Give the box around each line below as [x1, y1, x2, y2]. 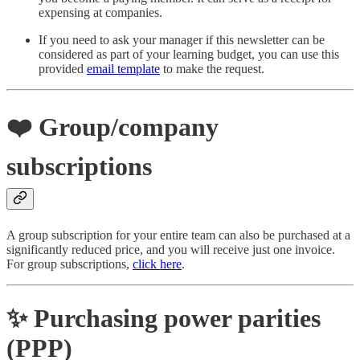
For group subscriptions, [6, 257, 133, 272]
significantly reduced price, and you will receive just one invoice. [6, 243, 335, 257]
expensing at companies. [39, 6, 162, 20]
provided [39, 62, 87, 76]
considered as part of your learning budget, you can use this [39, 47, 339, 62]
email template [87, 62, 160, 76]
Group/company [39, 112, 219, 141]
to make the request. [160, 62, 264, 76]
